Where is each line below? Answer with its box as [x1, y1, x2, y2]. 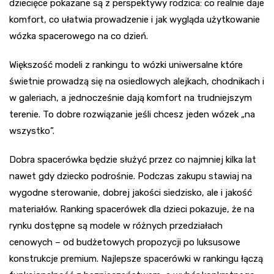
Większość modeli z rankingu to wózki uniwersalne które [9, 59, 243, 70]
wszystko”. [9, 125, 54, 136]
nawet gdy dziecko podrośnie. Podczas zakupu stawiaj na [9, 170, 252, 182]
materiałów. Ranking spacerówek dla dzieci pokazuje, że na [9, 203, 254, 215]
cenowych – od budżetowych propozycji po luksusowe [9, 236, 240, 248]
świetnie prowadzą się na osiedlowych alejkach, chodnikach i [9, 75, 264, 87]
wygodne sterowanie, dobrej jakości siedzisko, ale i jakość [9, 187, 252, 198]
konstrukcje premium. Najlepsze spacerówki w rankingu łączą [9, 253, 263, 264]
